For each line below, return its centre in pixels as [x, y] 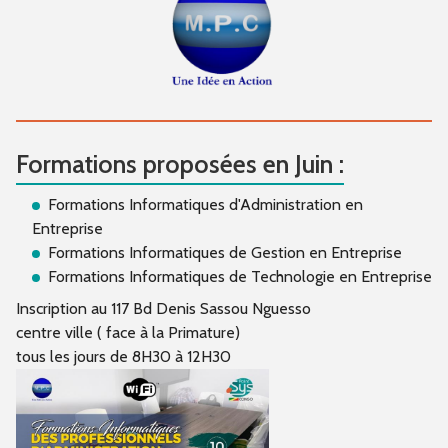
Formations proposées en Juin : [180, 164]
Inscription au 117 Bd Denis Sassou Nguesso [163, 309]
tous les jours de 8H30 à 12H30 [123, 357]
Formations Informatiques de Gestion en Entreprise [225, 253]
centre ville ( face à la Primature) [128, 333]
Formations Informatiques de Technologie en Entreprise [240, 277]
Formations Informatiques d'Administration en [205, 205]
